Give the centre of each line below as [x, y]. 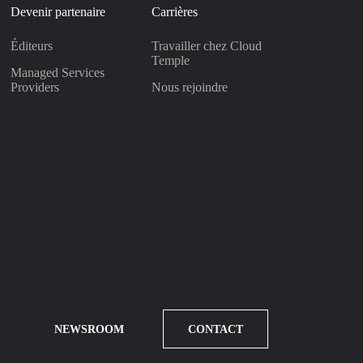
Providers [34, 87]
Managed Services [57, 73]
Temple [170, 60]
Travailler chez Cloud [206, 46]
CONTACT [216, 329]
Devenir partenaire [58, 12]
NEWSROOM [89, 329]
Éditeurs [31, 46]
